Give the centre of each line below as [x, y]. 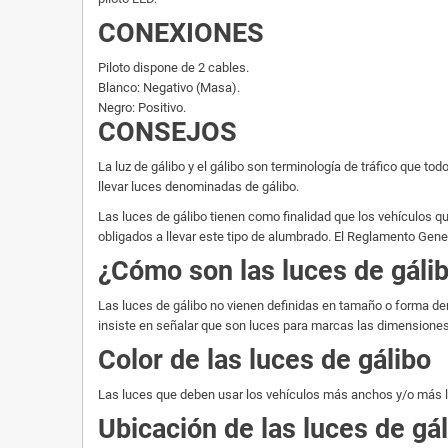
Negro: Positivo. [143, 108]
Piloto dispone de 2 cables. [175, 68]
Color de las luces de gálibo [268, 360]
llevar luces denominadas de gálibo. [200, 187]
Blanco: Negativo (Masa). [170, 88]
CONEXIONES [181, 33]
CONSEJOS [167, 132]
